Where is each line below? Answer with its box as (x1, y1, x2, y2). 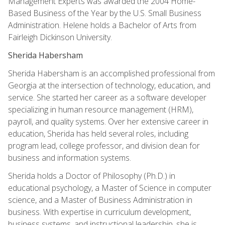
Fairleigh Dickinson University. (8, 31, 112, 43)
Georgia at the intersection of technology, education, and (8, 79, 210, 91)
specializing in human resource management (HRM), (8, 103, 193, 115)
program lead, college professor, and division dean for (8, 140, 200, 151)
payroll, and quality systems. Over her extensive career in (8, 116, 208, 127)
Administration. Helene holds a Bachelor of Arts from (8, 19, 196, 31)
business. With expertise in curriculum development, (8, 206, 191, 217)
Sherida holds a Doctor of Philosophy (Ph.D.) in (8, 170, 175, 181)
